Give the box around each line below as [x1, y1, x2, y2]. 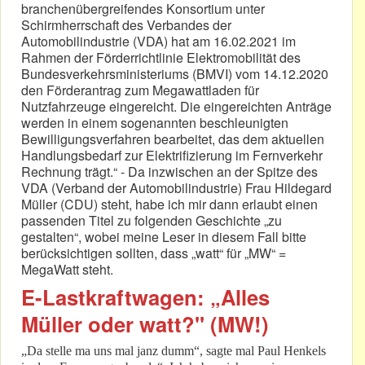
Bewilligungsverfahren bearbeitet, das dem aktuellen [21, 130, 324, 149]
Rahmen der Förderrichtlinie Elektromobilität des [21, 48, 301, 68]
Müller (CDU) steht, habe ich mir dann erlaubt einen [21, 195, 318, 214]
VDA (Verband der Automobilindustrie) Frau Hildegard [21, 178, 332, 198]
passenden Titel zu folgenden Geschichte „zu [21, 211, 282, 231]
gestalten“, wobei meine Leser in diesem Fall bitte [21, 227, 306, 247]
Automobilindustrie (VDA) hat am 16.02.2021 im [21, 32, 296, 51]
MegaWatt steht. [21, 260, 113, 279]
